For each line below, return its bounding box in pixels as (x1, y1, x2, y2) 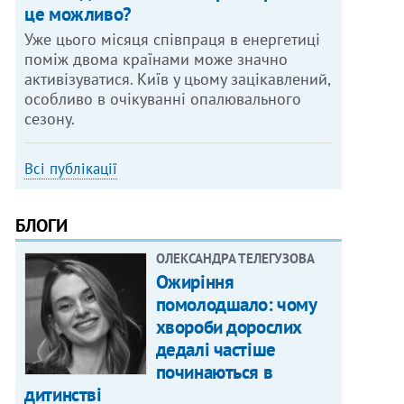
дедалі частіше (155, 337, 276, 363)
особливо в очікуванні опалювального (24, 88, 302, 110)
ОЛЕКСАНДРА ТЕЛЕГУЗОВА (155, 250, 315, 268)
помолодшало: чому (155, 292, 317, 317)
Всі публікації (24, 159, 118, 179)
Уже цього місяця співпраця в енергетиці (24, 29, 321, 50)
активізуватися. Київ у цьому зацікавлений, (24, 69, 332, 90)
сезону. (24, 108, 76, 130)
